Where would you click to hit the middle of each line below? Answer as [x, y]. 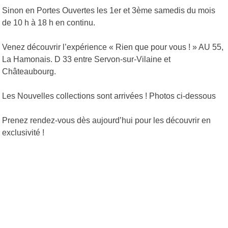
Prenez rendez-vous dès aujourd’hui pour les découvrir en [107, 121]
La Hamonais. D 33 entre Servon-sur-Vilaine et [87, 60]
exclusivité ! [23, 133]
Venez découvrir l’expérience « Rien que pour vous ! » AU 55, [113, 47]
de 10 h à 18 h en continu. [49, 23]
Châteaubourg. [29, 72]
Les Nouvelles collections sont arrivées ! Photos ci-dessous [109, 96]
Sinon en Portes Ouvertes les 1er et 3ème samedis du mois [109, 11]
